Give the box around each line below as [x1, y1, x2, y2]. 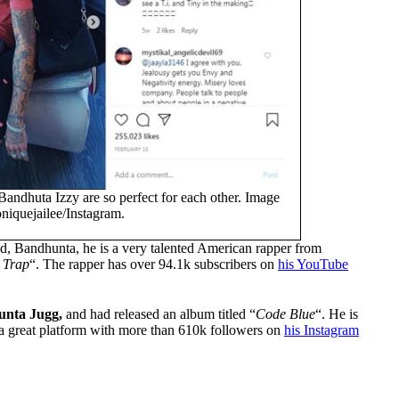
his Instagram [284, 322, 359, 338]
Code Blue [256, 306, 315, 322]
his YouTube [278, 256, 348, 273]
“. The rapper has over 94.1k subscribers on [29, 256, 278, 273]
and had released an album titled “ [62, 306, 256, 322]
